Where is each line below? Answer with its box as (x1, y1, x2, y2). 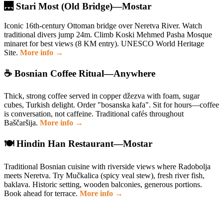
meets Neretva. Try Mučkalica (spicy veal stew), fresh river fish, (4, 171, 205, 180)
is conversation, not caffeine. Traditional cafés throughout (4, 110, 184, 118)
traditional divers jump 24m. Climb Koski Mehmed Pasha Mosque (4, 30, 212, 39)
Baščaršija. (4, 118, 40, 127)
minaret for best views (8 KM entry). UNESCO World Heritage (4, 39, 204, 48)
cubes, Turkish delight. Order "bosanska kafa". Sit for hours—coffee (4, 101, 219, 110)
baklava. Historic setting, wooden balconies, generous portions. (4, 180, 202, 189)
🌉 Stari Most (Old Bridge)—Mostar (4, 1, 151, 12)
